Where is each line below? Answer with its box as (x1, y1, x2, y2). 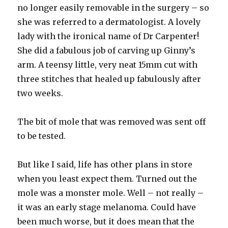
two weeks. (17, 88, 64, 99)
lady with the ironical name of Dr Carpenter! (17, 31, 199, 42)
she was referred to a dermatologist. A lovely (17, 17, 201, 27)
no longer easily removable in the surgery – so (17, 3, 210, 13)
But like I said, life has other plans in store (17, 159, 193, 170)
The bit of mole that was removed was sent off (17, 117, 206, 127)
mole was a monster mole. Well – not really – (17, 188, 204, 198)
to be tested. (17, 131, 66, 141)
